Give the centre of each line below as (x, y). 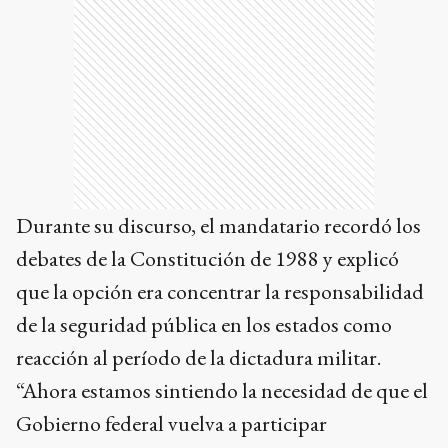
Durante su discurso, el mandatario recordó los (218, 225)
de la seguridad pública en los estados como (204, 324)
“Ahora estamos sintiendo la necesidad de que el (222, 390)
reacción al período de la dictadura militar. (198, 357)
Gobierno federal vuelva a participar (171, 423)
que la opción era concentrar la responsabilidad (220, 291)
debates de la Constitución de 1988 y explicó (207, 258)
